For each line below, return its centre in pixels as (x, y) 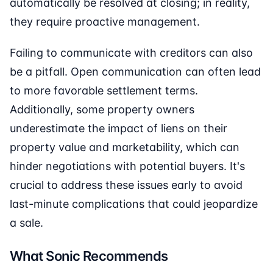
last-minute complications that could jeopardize (134, 204)
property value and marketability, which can (125, 147)
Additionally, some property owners (102, 110)
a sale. (27, 223)
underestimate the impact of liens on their (119, 129)
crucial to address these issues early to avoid (126, 185)
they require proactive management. (105, 22)
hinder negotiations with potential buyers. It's (127, 166)
